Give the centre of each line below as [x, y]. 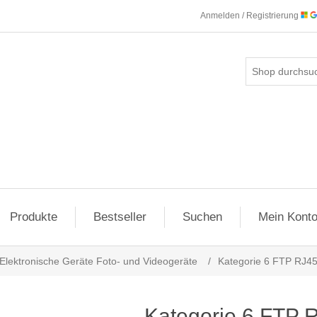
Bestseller [120, 217]
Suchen [202, 217]
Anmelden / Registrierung [250, 16]
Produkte [34, 217]
